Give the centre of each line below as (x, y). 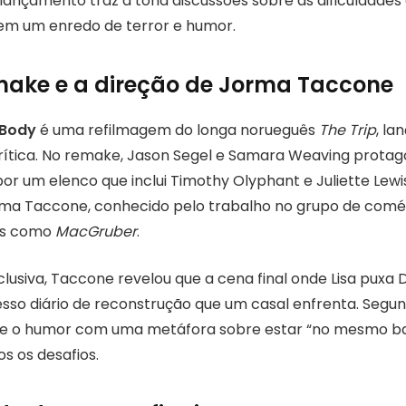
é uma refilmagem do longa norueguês (178, 130)
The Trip (348, 130)
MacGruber (96, 231)
